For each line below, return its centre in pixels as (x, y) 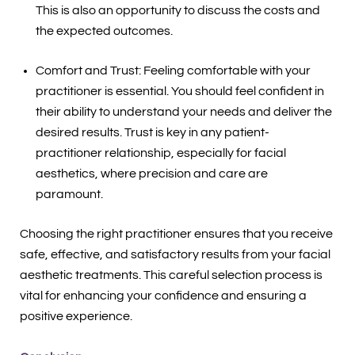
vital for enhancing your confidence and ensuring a (163, 296)
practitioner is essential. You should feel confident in (179, 92)
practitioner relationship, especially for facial (160, 153)
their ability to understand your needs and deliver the (183, 112)
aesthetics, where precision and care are (151, 174)
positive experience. (76, 317)
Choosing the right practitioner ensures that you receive (176, 234)
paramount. (69, 195)
